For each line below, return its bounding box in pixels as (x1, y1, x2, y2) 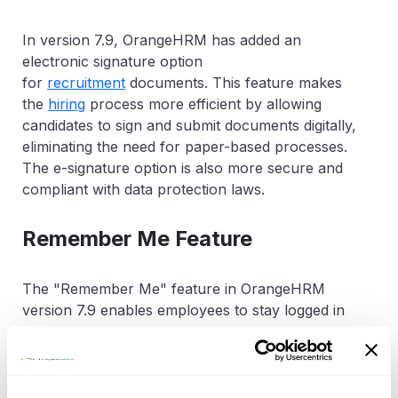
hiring (48, 94, 85, 113)
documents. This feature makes (125, 73, 342, 92)
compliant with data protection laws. (22, 179, 265, 198)
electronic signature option (22, 52, 203, 70)
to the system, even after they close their (22, 322, 298, 340)
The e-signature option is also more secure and (22, 158, 343, 177)
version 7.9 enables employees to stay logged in (22, 300, 345, 319)
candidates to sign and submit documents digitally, (22, 115, 356, 134)
